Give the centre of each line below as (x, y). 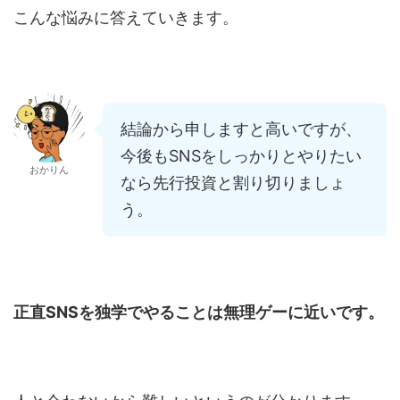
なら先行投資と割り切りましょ (233, 183)
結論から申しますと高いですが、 (241, 129)
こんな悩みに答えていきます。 (126, 18)
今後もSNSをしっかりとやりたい (241, 156)
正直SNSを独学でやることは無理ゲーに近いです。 (199, 312)
